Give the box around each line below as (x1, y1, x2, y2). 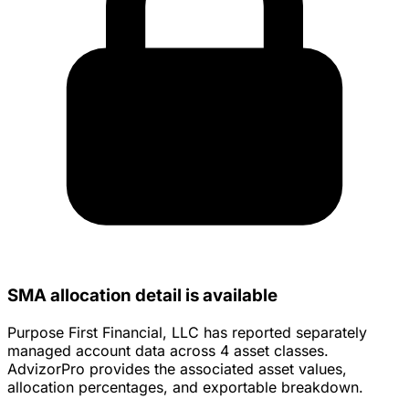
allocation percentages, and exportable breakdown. (7, 378, 363, 397)
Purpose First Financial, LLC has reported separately (7, 323, 367, 342)
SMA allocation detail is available (7, 285, 278, 307)
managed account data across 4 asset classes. (7, 341, 329, 361)
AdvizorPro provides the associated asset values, (7, 360, 347, 379)
